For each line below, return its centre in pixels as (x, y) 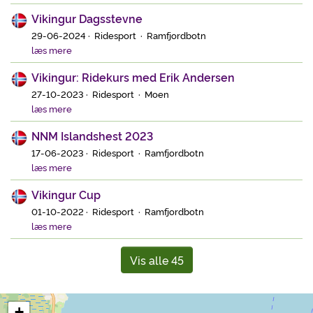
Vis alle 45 (156, 260)
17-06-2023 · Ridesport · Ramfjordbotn (118, 153)
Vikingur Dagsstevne (87, 19)
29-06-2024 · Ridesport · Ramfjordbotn (119, 35)
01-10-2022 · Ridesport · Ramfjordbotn (118, 211)
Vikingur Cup (66, 195)
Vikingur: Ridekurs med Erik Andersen (133, 77)
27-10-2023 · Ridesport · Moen (100, 94)
